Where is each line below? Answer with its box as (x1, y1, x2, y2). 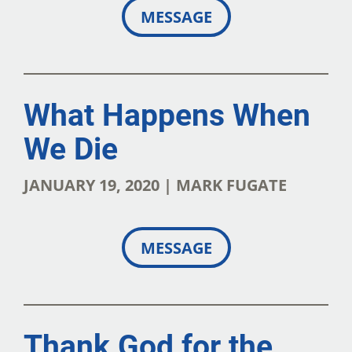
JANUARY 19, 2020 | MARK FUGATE (24, 173, 287, 196)
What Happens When (24, 96, 310, 134)
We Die (24, 130, 118, 167)
